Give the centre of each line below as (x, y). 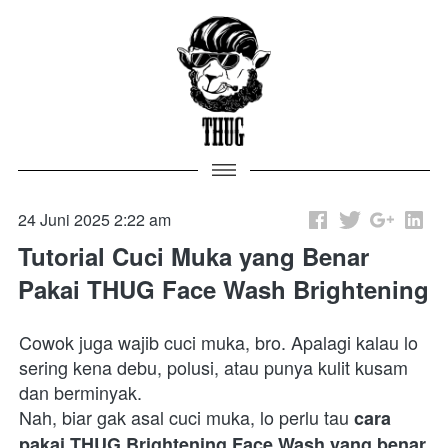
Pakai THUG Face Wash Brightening (223, 289)
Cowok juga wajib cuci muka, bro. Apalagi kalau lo (218, 342)
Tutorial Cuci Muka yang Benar (193, 256)
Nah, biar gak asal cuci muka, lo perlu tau (186, 417)
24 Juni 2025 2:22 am (94, 220)
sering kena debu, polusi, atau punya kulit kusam (213, 367)
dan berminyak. (80, 392)
